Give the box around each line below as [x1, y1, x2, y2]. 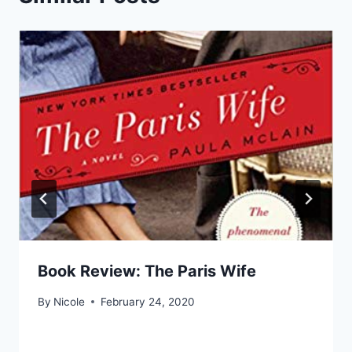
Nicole [53, 295, 86, 308]
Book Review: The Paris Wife [38, 262, 256, 281]
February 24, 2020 [101, 295, 196, 308]
